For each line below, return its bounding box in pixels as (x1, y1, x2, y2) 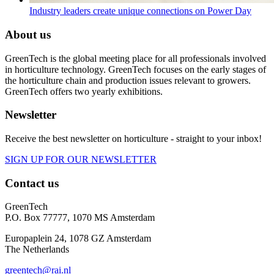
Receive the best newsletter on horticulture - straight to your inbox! (5, 133, 262, 144)
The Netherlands (5, 244, 69, 255)
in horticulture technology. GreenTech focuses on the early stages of (5, 64, 266, 75)
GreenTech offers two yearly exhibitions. (5, 86, 163, 97)
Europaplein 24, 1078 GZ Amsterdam (5, 233, 151, 244)
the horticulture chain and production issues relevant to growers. (5, 75, 251, 86)
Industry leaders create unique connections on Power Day (29, 6, 251, 17)
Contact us (5, 176, 59, 190)
